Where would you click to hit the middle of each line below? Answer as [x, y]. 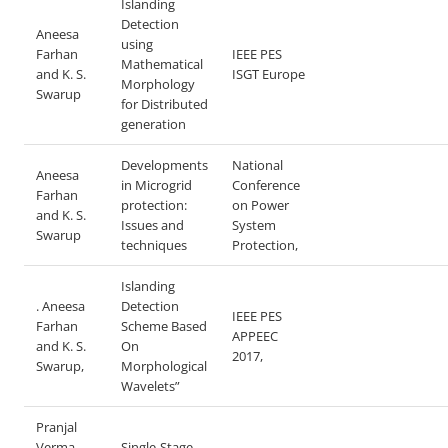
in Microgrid [156, 185]
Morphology [158, 84]
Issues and [152, 225]
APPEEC [255, 336]
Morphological [164, 366]
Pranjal [56, 427]
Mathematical [162, 64]
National [257, 165]
